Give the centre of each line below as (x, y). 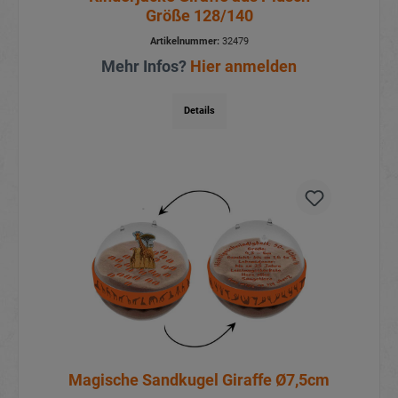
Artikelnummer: (184, 41)
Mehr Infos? (146, 66)
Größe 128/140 (199, 15)
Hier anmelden (243, 66)
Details (199, 110)
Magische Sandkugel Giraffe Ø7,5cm (199, 380)
